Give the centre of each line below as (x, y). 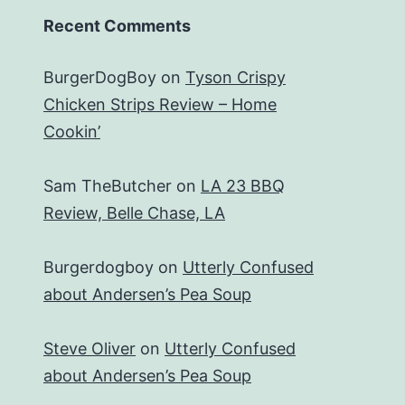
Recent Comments (117, 26)
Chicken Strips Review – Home (160, 105)
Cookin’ (72, 132)
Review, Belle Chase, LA (134, 213)
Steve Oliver (89, 349)
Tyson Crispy (235, 78)
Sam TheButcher (108, 186)
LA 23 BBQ (243, 186)
